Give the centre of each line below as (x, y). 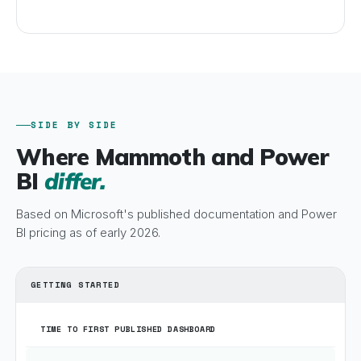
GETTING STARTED (75, 285)
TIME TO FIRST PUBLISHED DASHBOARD (128, 329)
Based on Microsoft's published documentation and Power (176, 214)
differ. (75, 181)
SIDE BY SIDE (74, 125)
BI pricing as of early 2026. (88, 232)
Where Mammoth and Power (172, 157)
